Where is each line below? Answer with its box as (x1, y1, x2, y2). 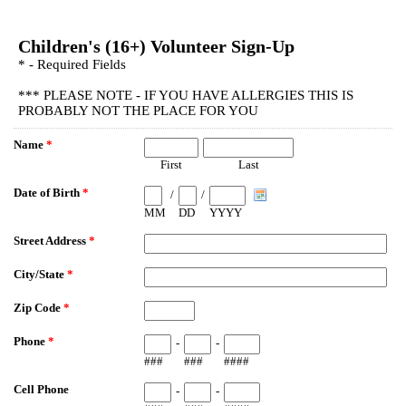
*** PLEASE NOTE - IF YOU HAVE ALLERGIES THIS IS (18, 88, 353, 102)
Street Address (14, 234, 89, 247)
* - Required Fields (18, 57, 126, 72)
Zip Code (14, 301, 63, 314)
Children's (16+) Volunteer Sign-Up (18, 36, 295, 56)
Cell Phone (14, 382, 69, 396)
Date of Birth (14, 186, 82, 199)
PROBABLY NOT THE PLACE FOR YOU (18, 103, 258, 118)
